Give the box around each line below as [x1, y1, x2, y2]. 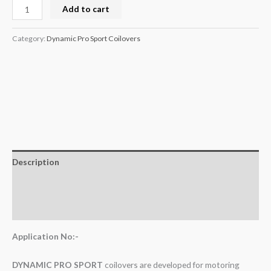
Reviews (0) [12, 203, 57, 214]
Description [12, 157, 59, 167]
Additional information [12, 180, 106, 191]
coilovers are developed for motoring [103, 259, 240, 270]
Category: [12, 34, 47, 44]
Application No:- [12, 230, 79, 241]
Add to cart [62, 3, 110, 14]
